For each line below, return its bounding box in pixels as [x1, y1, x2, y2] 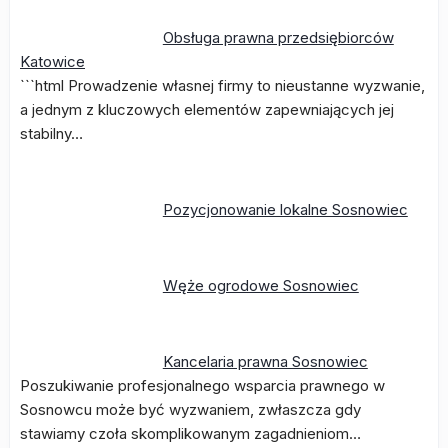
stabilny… [20, 124, 83, 143]
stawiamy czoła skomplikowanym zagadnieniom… [20, 424, 361, 443]
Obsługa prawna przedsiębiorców [162, 28, 394, 47]
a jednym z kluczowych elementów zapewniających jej [20, 100, 394, 119]
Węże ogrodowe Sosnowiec [162, 276, 359, 295]
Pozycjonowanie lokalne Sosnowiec [162, 200, 408, 219]
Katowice [20, 52, 85, 71]
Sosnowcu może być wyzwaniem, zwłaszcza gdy [20, 400, 361, 419]
